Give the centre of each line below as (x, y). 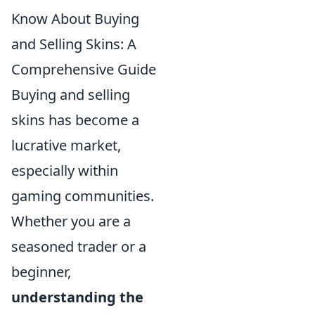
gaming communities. (83, 195)
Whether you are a (71, 221)
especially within (65, 170)
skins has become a (75, 120)
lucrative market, (66, 145)
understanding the (77, 297)
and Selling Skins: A (74, 44)
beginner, (41, 271)
